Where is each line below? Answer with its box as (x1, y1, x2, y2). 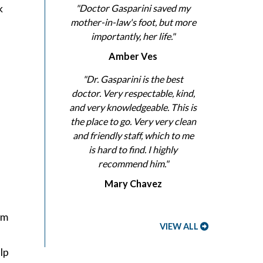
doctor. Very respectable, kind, (71, 87, 195, 99)
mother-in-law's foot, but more (70, 16, 196, 28)
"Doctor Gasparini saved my (76, 2, 190, 14)
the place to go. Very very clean (70, 116, 196, 127)
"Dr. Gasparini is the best (83, 73, 183, 85)
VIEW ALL (160, 221, 198, 232)
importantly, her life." (91, 31, 175, 42)
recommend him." (97, 158, 168, 170)
